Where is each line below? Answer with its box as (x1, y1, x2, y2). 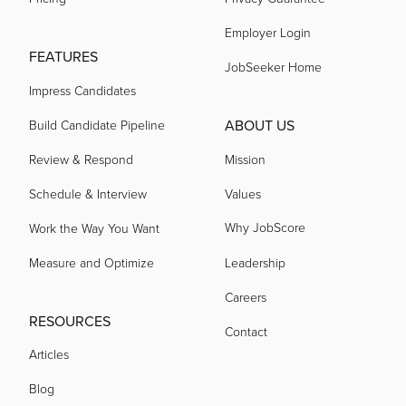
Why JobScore (225, 218, 305, 237)
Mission (225, 150, 266, 169)
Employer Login (225, 24, 311, 42)
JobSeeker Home (225, 58, 322, 76)
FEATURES (29, 46, 98, 67)
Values (225, 185, 261, 203)
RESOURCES (29, 311, 111, 332)
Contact (225, 323, 267, 341)
